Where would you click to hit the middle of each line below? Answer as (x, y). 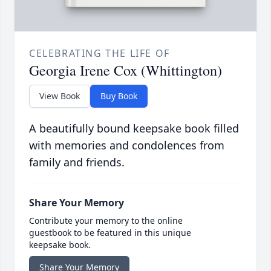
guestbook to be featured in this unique (110, 233)
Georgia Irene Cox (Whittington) (126, 70)
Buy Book (119, 96)
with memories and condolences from (127, 145)
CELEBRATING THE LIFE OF (100, 54)
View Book (60, 96)
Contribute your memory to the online (106, 221)
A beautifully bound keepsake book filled (134, 129)
